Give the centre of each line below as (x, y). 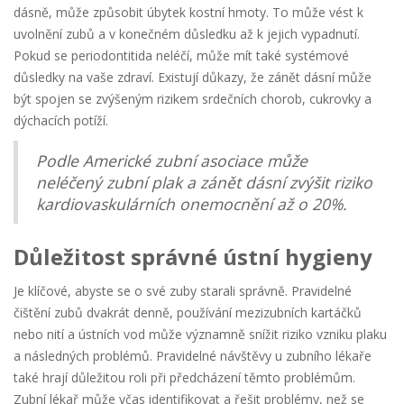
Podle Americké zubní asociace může (172, 161)
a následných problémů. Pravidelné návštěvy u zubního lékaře (193, 356)
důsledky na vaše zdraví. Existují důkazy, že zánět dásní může (193, 78)
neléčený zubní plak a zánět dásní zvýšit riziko (204, 183)
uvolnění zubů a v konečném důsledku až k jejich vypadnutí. (187, 34)
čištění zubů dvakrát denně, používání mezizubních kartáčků (188, 313)
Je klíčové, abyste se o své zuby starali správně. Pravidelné (183, 291)
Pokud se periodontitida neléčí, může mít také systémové (181, 56)
